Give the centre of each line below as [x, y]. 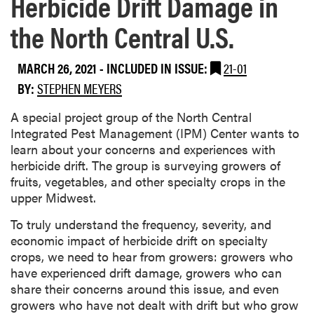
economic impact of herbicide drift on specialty [139, 240]
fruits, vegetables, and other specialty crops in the [148, 182]
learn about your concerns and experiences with [143, 149]
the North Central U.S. [122, 37]
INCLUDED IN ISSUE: [158, 67]
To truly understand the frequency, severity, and [141, 224]
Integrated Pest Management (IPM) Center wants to [155, 133]
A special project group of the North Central [131, 117]
